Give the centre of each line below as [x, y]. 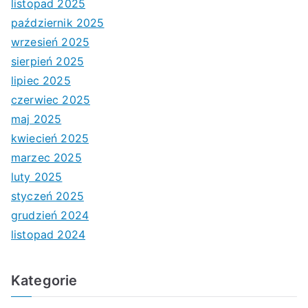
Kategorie [44, 280]
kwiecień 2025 [50, 138]
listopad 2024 [48, 234]
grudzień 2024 [50, 215]
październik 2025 [58, 22]
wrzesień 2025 [51, 42]
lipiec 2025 [41, 80]
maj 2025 [36, 119]
